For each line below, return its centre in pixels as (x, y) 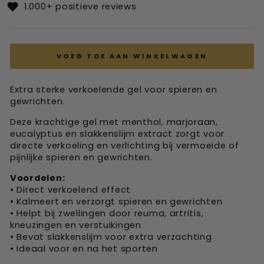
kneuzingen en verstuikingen (76, 225)
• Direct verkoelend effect (71, 190)
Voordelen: (38, 178)
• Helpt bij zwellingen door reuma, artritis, (107, 213)
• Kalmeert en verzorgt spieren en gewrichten (116, 202)
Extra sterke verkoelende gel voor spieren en (114, 90)
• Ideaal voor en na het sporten (84, 249)
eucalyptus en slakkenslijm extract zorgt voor (118, 134)
